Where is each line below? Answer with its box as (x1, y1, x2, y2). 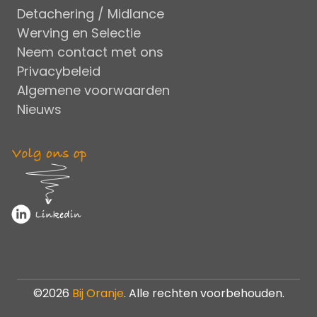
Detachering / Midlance (17, 5, 164, 23)
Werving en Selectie (17, 24, 141, 42)
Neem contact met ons (17, 43, 163, 62)
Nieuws (17, 100, 62, 119)
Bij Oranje (71, 285, 124, 302)
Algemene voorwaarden (17, 81, 170, 100)
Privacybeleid (17, 62, 100, 81)
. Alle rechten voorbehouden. (123, 285, 284, 302)
